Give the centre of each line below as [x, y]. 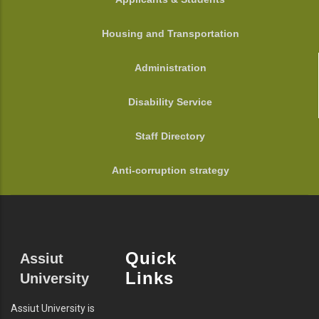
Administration [170, 68]
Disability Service [170, 102]
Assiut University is [53, 309]
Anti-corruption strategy [170, 171]
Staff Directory [170, 136]
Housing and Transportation [170, 34]
